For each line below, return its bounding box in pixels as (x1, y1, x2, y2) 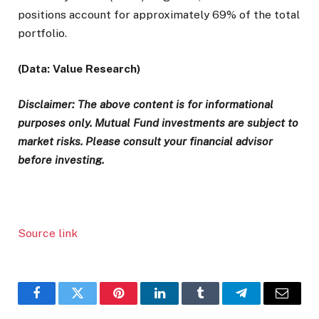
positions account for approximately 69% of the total (18, 8, 300, 22)
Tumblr (199, 297, 237, 310)
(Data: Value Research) (18, 62, 140, 76)
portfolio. (18, 26, 67, 41)
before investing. (18, 153, 104, 167)
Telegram (240, 297, 289, 310)
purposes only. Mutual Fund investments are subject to (18, 116, 298, 130)
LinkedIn (158, 297, 206, 310)
